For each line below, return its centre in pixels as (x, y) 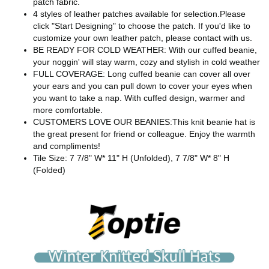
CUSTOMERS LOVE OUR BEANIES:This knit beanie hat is (144, 122)
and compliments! (67, 146)
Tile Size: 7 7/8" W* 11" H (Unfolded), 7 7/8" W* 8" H (131, 158)
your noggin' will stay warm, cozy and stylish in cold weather (147, 62)
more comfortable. (68, 110)
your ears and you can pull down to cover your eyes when (143, 86)
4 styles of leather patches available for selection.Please (139, 14)
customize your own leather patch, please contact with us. (143, 38)
